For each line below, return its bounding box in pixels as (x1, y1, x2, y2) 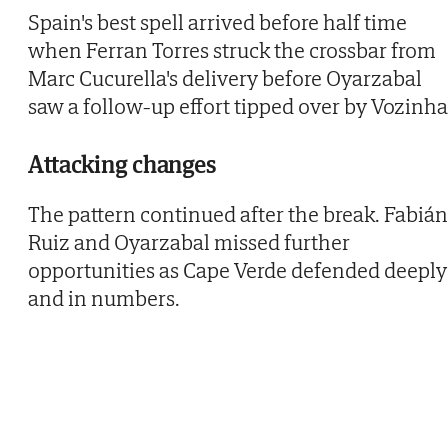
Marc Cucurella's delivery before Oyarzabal (28, 63, 422, 92)
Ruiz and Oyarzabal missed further (28, 227, 350, 256)
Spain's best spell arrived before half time (28, 7, 407, 36)
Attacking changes (28, 148, 217, 180)
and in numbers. (28, 283, 180, 312)
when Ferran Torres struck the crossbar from (28, 35, 436, 64)
